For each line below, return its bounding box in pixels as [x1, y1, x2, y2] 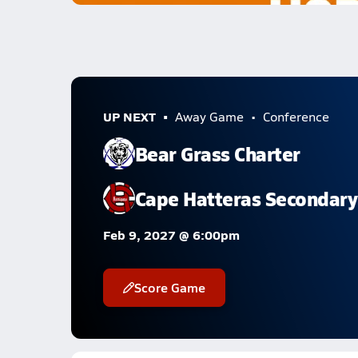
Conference [262, 108, 329, 125]
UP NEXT [102, 107, 156, 125]
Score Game [133, 278, 205, 296]
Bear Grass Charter [134, 139, 300, 167]
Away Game [174, 108, 244, 125]
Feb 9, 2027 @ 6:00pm [102, 225, 240, 244]
